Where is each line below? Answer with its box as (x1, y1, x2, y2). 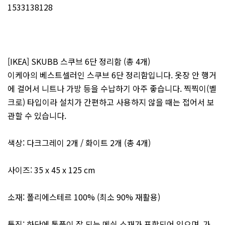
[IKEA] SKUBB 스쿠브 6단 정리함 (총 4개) (8, 55, 150, 68)
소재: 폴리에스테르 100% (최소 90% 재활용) (8, 191, 160, 203)
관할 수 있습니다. (8, 109, 66, 122)
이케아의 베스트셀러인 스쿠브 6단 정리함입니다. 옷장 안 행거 (8, 69, 216, 81)
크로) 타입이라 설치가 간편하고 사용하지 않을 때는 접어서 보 (8, 96, 214, 108)
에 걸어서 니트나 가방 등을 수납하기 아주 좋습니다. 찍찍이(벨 (8, 82, 216, 95)
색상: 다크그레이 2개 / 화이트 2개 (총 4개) (8, 137, 151, 149)
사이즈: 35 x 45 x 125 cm (8, 164, 95, 176)
